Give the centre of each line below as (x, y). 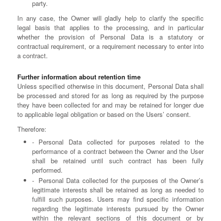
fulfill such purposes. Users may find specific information (118, 199)
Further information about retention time (79, 77)
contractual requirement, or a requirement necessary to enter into (110, 46)
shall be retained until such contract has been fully (118, 161)
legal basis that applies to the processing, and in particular (110, 27)
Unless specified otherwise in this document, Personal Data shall (110, 86)
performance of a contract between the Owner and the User (118, 151)
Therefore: (32, 129)
